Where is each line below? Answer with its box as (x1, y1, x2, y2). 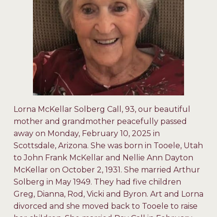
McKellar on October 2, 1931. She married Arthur (14, 165, 200, 175)
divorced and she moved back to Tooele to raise (14, 201, 198, 211)
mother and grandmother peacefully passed (14, 117, 187, 126)
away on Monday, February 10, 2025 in (14, 129, 160, 139)
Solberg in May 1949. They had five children (14, 177, 181, 187)
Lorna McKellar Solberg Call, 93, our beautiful (14, 105, 190, 114)
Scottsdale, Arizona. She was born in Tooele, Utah (14, 141, 203, 151)
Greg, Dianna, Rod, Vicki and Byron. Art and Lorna (14, 189, 203, 199)
